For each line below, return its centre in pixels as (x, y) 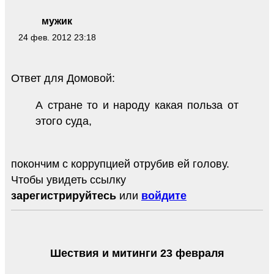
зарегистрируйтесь (64, 195)
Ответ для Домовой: (63, 78)
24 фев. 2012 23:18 (57, 38)
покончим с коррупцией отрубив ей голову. (120, 164)
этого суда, (64, 121)
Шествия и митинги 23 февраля (137, 253)
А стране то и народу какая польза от (137, 105)
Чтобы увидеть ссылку (68, 180)
